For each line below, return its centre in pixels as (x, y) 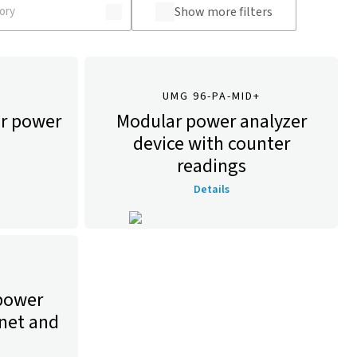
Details (211, 190)
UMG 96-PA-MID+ (211, 96)
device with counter (211, 144)
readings (211, 166)
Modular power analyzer (211, 122)
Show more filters (223, 12)
